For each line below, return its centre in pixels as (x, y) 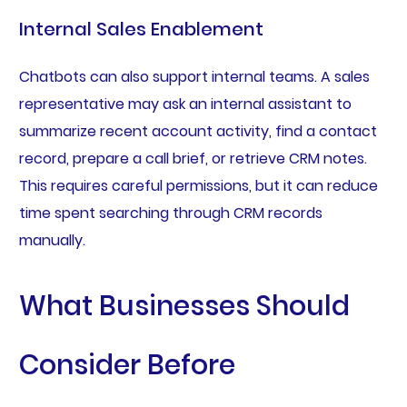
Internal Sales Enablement (141, 29)
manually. (52, 240)
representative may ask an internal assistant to (185, 104)
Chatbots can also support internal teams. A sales (194, 76)
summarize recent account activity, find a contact (198, 131)
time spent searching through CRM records (170, 213)
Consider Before (127, 365)
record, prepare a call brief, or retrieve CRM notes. (193, 158)
